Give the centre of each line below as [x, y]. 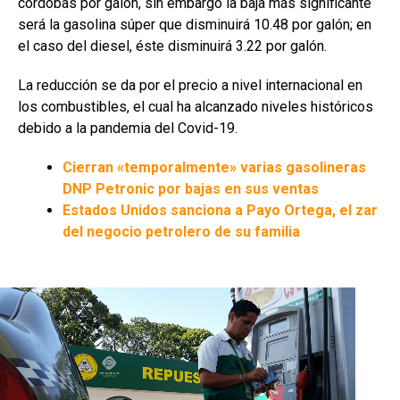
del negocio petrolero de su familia [183, 231]
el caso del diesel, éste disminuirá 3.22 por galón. [172, 46]
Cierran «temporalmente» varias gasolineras [214, 167]
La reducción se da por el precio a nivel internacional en [190, 85]
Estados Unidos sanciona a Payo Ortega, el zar [220, 210]
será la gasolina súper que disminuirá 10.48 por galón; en [195, 24]
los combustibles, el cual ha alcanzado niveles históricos [196, 106]
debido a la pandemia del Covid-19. [128, 128]
